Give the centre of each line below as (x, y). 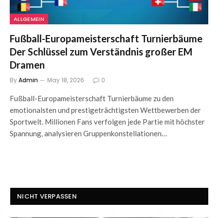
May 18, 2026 (66, 80)
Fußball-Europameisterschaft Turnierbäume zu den (92, 98)
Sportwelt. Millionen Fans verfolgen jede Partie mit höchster (107, 121)
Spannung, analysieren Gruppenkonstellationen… (88, 133)
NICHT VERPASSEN (47, 196)
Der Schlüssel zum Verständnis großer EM (101, 51)
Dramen (27, 64)
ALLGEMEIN (29, 19)
